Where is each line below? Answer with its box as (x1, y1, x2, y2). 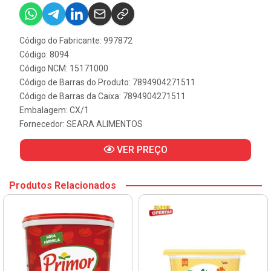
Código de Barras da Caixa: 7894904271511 (19, 91, 186, 101)
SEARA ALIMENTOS (67, 119, 143, 129)
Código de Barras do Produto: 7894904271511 (19, 77, 195, 87)
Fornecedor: (19, 119, 67, 129)
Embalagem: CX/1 (19, 105, 89, 115)
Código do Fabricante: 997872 (19, 36, 132, 45)
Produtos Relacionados (9, 180, 116, 191)
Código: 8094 (19, 50, 69, 59)
